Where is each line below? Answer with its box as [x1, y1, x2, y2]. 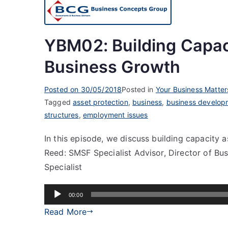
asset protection [73, 97, 128, 106]
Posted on [44, 84, 81, 94]
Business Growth [44, 56, 181, 77]
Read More [44, 206, 87, 217]
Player [44, 199, 68, 210]
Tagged [44, 97, 73, 106]
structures [44, 110, 79, 119]
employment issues [82, 110, 148, 119]
